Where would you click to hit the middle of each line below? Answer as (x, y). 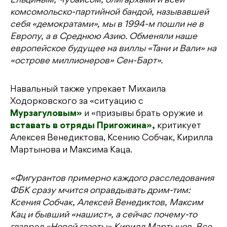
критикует (178, 126)
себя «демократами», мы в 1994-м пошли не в (107, 25)
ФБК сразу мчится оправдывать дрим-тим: (100, 191)
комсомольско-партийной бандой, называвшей (109, 13)
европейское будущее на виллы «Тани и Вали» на (113, 49)
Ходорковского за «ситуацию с (77, 102)
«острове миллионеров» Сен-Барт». (86, 62)
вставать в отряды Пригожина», (83, 126)
